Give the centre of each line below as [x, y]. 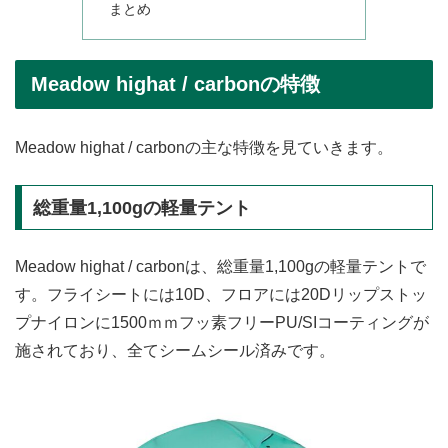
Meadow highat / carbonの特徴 [175, 84]
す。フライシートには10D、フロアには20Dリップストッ [221, 295]
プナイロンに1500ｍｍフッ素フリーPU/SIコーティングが [222, 323]
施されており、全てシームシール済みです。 [175, 351]
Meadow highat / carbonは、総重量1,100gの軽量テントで [220, 267]
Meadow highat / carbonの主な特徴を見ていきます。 [204, 148]
